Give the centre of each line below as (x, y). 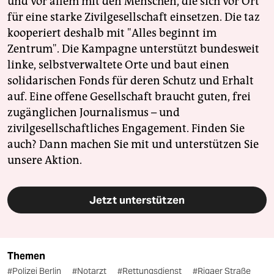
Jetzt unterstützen (137, 200)
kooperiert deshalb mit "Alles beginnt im (112, 33)
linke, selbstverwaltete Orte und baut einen (118, 65)
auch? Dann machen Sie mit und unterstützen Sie (133, 144)
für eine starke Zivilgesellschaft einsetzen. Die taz (134, 17)
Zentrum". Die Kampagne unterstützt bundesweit (133, 49)
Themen (26, 256)
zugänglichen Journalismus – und (94, 112)
